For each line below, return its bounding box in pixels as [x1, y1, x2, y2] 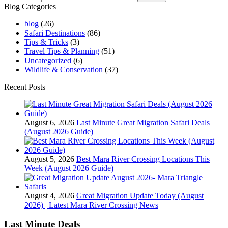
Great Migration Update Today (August [76, 191, 204, 200]
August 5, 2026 [24, 154, 74, 163]
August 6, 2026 [24, 118, 74, 127]
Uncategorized [24, 55, 71, 65]
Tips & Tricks [24, 37, 68, 46]
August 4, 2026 [24, 191, 74, 200]
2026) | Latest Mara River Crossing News [24, 200, 158, 209]
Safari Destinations [24, 28, 85, 37]
